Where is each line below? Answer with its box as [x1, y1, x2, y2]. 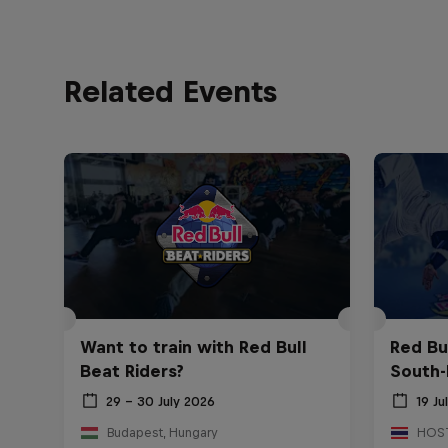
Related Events [64, 74, 277, 108]
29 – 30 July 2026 [106, 393, 215, 409]
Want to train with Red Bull [80, 337, 307, 358]
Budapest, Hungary [106, 425, 218, 441]
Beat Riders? [80, 361, 184, 382]
